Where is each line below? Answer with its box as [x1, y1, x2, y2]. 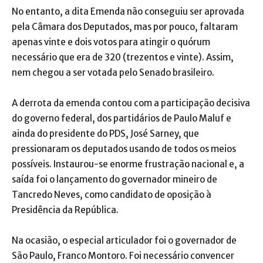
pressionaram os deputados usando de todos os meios [12, 143, 236, 154]
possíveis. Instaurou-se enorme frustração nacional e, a [12, 158, 244, 170]
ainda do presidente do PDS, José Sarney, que [12, 127, 199, 139]
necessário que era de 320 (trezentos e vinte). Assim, [12, 51, 234, 63]
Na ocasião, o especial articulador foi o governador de [12, 234, 237, 246]
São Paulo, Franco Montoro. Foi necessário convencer [12, 249, 234, 261]
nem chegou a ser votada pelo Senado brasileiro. [12, 66, 214, 78]
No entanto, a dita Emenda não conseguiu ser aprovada [12, 5, 244, 17]
